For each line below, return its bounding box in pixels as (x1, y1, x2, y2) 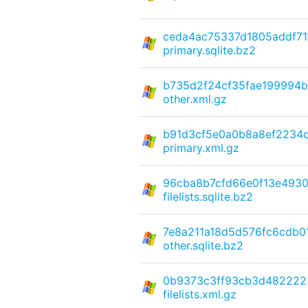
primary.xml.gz (162, 140, 239, 155)
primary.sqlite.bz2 (162, 43, 256, 57)
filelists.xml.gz (162, 287, 236, 301)
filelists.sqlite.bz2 (162, 189, 253, 203)
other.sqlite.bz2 (162, 238, 243, 252)
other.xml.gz (162, 91, 227, 106)
